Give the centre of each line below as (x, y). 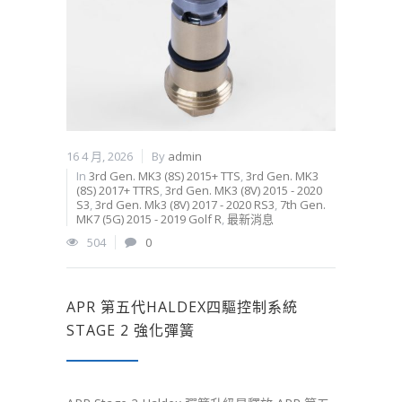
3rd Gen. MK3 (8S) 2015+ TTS (165, 176)
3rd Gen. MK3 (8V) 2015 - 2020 (244, 191)
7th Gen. (303, 205)
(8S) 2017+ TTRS (118, 191)
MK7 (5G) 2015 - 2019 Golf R (149, 219)
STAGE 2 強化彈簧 (131, 331)
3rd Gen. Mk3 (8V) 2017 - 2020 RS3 (185, 205)
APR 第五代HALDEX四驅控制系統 (182, 307)
